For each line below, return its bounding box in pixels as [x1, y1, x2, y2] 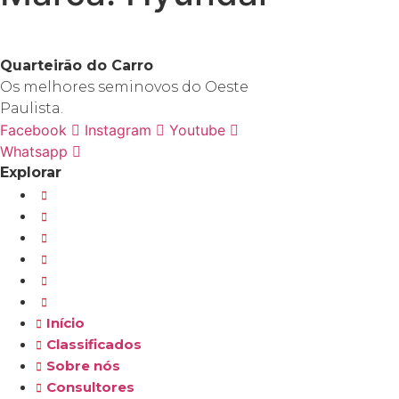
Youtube [169, 121, 225, 139]
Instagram [85, 121, 151, 139]
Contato [52, 293, 111, 310]
